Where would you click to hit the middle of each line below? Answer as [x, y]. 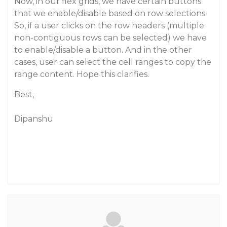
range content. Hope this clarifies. [82, 74]
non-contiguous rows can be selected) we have [110, 38]
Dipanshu [34, 119]
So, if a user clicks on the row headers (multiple [109, 26]
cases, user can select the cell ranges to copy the [113, 62]
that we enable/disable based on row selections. [110, 13]
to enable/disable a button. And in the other [103, 50]
